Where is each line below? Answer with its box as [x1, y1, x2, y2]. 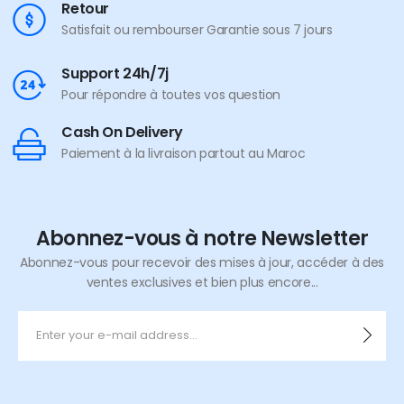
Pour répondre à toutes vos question [61, 85, 281, 104]
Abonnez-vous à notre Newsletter [35, 224, 369, 252]
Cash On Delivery [61, 121, 183, 142]
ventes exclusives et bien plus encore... [86, 272, 318, 291]
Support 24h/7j [61, 62, 169, 84]
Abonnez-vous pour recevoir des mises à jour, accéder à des [20, 252, 384, 271]
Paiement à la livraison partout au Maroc [61, 143, 306, 162]
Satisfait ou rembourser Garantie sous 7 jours [61, 20, 333, 39]
